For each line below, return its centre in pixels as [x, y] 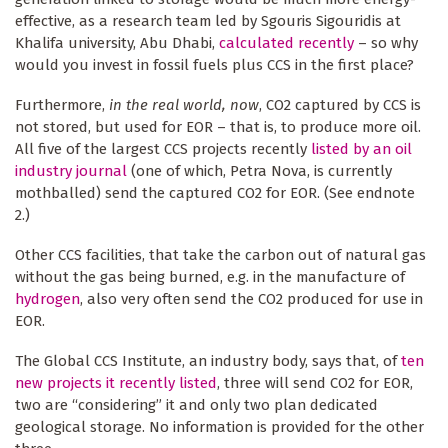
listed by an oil [361, 149]
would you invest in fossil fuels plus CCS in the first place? [214, 65]
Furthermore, [62, 105]
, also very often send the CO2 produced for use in [251, 299]
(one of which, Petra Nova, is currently [259, 171]
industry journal [71, 171]
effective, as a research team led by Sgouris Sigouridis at [208, 21]
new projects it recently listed [116, 382]
